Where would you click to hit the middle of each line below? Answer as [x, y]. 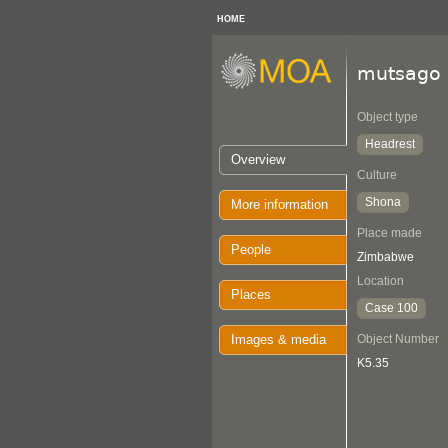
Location [380, 281]
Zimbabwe [385, 257]
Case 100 [391, 308]
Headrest [390, 144]
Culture [377, 175]
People [251, 249]
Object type [387, 117]
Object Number [398, 339]
